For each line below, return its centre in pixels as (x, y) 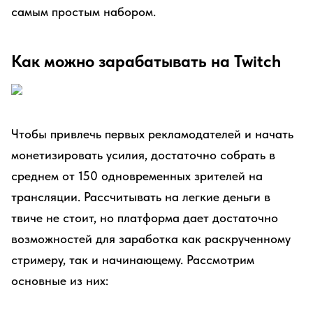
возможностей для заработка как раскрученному (151, 239)
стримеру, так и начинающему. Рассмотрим (133, 260)
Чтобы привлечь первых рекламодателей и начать (152, 134)
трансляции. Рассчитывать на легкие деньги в (141, 197)
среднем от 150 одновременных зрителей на (137, 176)
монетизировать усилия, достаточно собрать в (143, 155)
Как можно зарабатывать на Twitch (146, 61)
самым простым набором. (83, 12)
